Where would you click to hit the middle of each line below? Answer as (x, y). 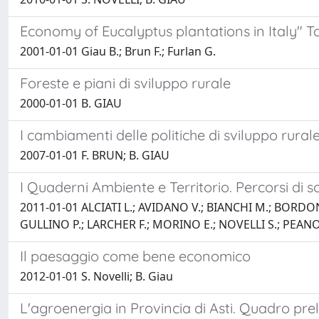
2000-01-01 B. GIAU (71, 103)
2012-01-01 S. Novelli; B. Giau (96, 276)
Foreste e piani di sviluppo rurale (125, 83)
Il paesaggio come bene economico (135, 256)
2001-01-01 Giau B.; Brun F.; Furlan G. (118, 51)
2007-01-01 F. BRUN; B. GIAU (95, 155)
